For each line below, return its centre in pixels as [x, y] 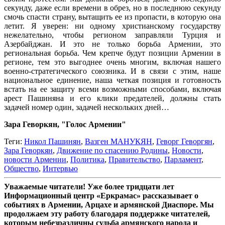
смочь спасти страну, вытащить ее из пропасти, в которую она [113, 17]
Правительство [134, 159]
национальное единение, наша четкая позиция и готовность [113, 80]
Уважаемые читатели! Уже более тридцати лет [89, 186]
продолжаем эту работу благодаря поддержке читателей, [107, 213]
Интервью [60, 168]
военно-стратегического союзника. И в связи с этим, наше [113, 71]
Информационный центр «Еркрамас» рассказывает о [101, 195]
